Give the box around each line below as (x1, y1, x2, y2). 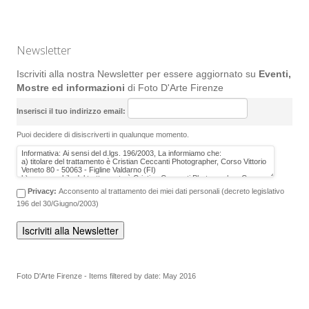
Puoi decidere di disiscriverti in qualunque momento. (17, 130, 189, 139)
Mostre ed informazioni (17, 82, 125, 93)
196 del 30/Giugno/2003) (17, 199, 99, 208)
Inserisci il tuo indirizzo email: (17, 106, 128, 115)
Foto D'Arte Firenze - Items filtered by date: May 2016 (17, 271, 196, 280)
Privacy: (28, 187, 59, 195)
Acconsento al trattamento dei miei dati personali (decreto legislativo (59, 187, 284, 195)
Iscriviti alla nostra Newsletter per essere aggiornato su (17, 68, 256, 79)
